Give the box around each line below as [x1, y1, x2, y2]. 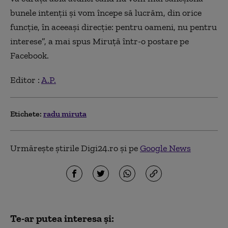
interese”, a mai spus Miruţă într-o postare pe [10, 36, 189, 47]
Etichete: [10, 109, 42, 119]
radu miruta [43, 109, 87, 119]
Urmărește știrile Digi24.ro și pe [10, 142, 140, 154]
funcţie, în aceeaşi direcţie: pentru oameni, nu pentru [10, 21, 217, 33]
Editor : [10, 74, 41, 85]
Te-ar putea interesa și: [10, 212, 114, 224]
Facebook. [10, 50, 49, 61]
